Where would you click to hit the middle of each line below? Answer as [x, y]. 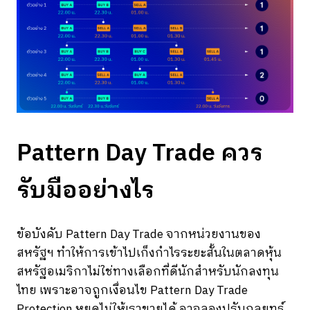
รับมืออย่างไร [85, 191]
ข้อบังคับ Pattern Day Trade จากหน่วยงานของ [139, 234]
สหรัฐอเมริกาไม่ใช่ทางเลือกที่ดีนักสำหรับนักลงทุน [148, 272]
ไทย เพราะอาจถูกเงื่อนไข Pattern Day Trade [132, 290]
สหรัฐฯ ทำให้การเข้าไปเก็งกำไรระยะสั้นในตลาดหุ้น [149, 253]
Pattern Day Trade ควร [140, 153]
